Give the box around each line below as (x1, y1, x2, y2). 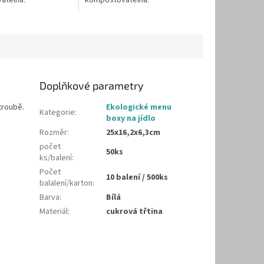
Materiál (39, 206, 68, 218)
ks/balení (39, 152, 72, 164)
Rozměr (39, 127, 68, 139)
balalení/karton (39, 177, 93, 190)
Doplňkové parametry (39, 79, 144, 93)
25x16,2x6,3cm (106, 127, 161, 139)
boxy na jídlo (106, 113, 156, 125)
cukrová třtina (106, 206, 163, 218)
